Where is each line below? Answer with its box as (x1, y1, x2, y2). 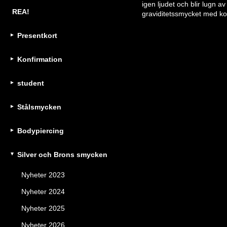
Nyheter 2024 (21, 187, 65, 196)
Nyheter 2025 (21, 204, 65, 212)
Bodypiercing (17, 127, 64, 135)
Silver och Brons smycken (17, 150, 107, 159)
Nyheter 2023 (21, 171, 65, 179)
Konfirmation (17, 55, 62, 63)
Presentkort (17, 31, 57, 40)
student (17, 79, 44, 87)
